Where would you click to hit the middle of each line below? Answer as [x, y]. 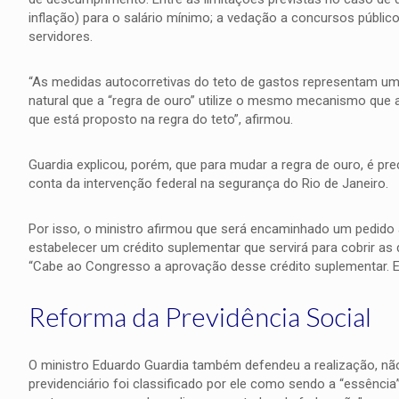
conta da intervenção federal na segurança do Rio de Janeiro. [208, 183]
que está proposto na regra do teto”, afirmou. [160, 119]
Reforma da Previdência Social [199, 316]
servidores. [60, 37]
